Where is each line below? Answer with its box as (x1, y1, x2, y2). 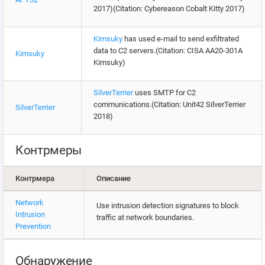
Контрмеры (15, 143, 82, 158)
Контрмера (15, 174, 54, 183)
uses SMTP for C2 (133, 88, 196, 98)
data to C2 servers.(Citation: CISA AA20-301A (93, 46, 243, 56)
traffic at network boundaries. (96, 213, 194, 222)
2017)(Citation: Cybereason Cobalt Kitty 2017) (93, 4, 245, 14)
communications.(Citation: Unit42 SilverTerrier (93, 100, 245, 109)
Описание (96, 174, 131, 183)
